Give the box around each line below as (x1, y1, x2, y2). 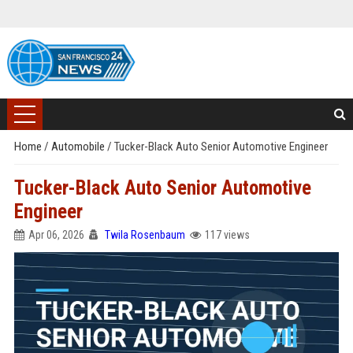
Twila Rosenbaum (104, 229, 185, 241)
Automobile (50, 139, 107, 154)
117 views (204, 229, 250, 241)
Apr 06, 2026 (28, 229, 84, 241)
